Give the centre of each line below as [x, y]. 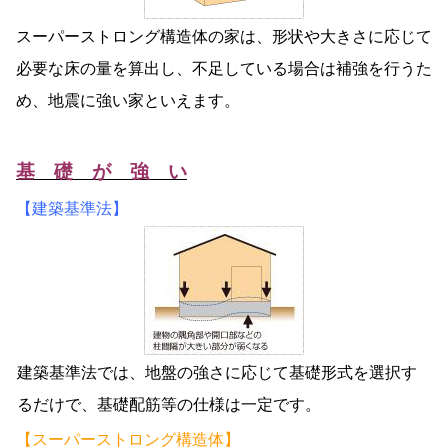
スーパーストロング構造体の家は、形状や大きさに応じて [224, 37]
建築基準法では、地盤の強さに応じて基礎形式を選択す [217, 373]
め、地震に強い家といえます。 [128, 101]
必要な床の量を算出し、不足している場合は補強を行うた [224, 69]
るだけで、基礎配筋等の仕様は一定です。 [169, 405]
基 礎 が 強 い [101, 172]
